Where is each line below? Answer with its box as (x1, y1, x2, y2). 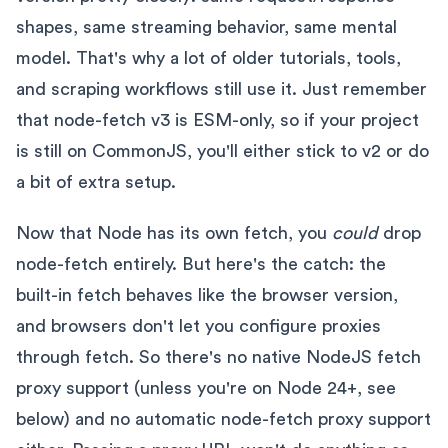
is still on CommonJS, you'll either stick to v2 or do (16, 141, 429, 160)
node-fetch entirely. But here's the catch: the (16, 254, 386, 273)
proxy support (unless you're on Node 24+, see (16, 378, 396, 397)
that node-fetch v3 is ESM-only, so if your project (16, 110, 419, 129)
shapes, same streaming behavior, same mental (16, 17, 397, 36)
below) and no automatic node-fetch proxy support (16, 409, 431, 428)
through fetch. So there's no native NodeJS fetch (16, 347, 421, 366)
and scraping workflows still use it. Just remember (16, 79, 427, 98)
